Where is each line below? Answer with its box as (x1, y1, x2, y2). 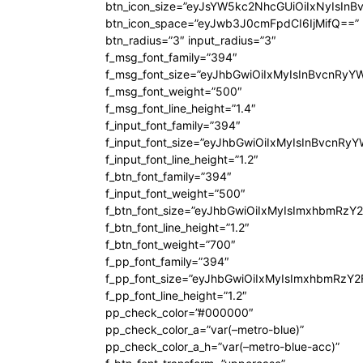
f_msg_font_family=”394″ (105, 50, 237, 64)
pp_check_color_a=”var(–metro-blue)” (105, 322, 304, 336)
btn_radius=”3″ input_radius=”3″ (105, 33, 276, 47)
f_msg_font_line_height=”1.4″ (105, 101, 256, 115)
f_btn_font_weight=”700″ (105, 237, 236, 251)
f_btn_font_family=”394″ (105, 169, 232, 183)
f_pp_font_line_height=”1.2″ (105, 288, 247, 302)
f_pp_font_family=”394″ (105, 254, 229, 268)
